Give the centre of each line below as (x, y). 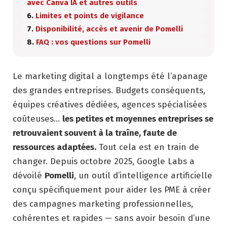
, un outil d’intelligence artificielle (143, 175)
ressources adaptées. (54, 147)
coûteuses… (37, 119)
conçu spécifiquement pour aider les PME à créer (112, 190)
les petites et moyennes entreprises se (138, 119)
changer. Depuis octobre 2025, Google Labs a (104, 161)
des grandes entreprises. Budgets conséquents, (109, 90)
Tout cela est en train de (148, 147)
